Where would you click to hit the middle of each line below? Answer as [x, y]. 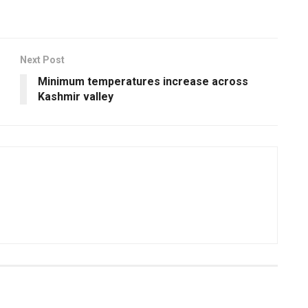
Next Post [42, 59]
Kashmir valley [76, 96]
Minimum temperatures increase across [143, 81]
